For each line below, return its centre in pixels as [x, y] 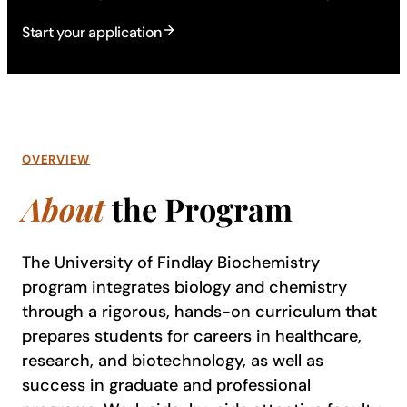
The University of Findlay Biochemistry [171, 262]
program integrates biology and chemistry [184, 287]
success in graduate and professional [166, 385]
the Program [199, 209]
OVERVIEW [56, 159]
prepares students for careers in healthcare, [192, 336]
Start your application [92, 32]
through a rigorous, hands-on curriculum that [199, 311]
